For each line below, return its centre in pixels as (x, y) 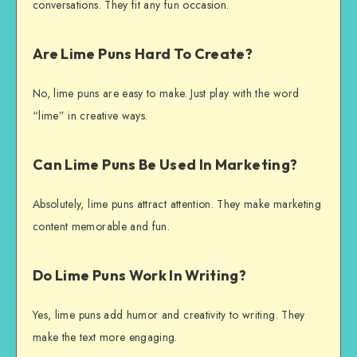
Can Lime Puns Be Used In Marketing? (165, 164)
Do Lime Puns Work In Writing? (140, 275)
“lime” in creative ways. (90, 116)
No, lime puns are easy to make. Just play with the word (166, 94)
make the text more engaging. (105, 337)
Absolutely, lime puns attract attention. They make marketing (177, 204)
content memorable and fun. (102, 227)
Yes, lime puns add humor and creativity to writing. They (169, 315)
